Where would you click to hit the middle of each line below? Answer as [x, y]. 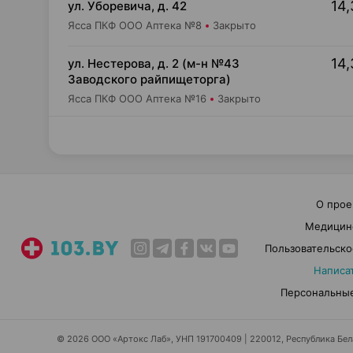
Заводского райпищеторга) [149, 79]
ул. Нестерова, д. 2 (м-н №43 [154, 63]
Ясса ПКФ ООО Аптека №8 [135, 25]
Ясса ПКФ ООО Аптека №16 [137, 98]
